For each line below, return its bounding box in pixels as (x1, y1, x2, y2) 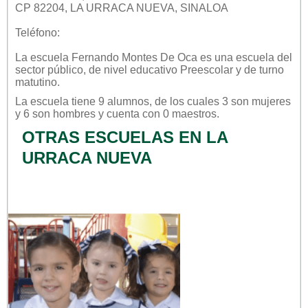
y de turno (233, 63, 284, 76)
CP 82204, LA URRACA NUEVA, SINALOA (15, 1, 228, 14)
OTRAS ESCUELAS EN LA (22, 127, 228, 146)
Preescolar (180, 63, 233, 76)
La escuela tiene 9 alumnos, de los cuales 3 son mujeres (15, 95, 291, 107)
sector (15, 63, 47, 76)
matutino (15, 76, 57, 88)
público (47, 63, 83, 76)
